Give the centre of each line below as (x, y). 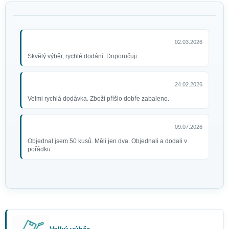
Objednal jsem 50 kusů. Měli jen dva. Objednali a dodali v (107, 141)
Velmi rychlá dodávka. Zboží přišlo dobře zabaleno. (98, 99)
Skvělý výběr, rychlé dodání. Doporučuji (82, 56)
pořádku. (40, 149)
